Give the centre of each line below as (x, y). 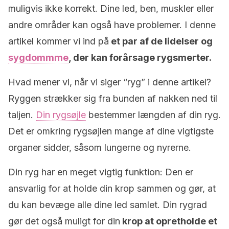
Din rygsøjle (61, 115)
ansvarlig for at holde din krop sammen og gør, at (112, 188)
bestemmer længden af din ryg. (153, 115)
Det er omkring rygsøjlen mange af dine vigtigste (111, 131)
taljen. (22, 115)
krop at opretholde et (169, 221)
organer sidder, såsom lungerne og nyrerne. (100, 147)
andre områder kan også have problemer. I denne (112, 25)
